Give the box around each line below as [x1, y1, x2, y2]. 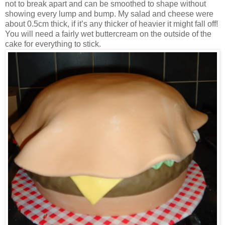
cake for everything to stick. [5, 40, 101, 49]
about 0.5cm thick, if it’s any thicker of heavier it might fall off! [5, 20, 218, 29]
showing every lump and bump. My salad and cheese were [5, 10, 213, 19]
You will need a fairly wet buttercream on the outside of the [5, 30, 211, 39]
